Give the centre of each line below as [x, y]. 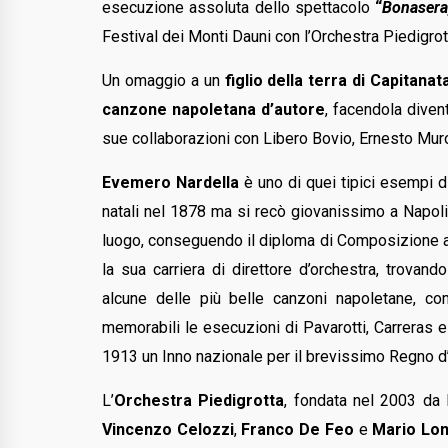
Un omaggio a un [163, 80]
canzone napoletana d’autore [214, 109]
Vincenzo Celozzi [168, 429]
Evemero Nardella [173, 182]
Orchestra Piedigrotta [199, 400]
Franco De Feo [297, 429]
